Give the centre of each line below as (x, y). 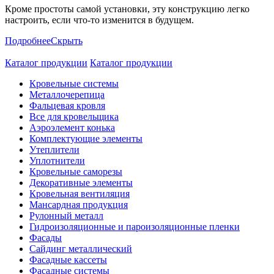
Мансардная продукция (79, 204)
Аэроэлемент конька (72, 127)
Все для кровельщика (74, 116)
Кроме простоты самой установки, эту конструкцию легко (127, 9)
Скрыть (67, 40)
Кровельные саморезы (76, 171)
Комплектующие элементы (86, 138)
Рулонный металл (66, 215)
